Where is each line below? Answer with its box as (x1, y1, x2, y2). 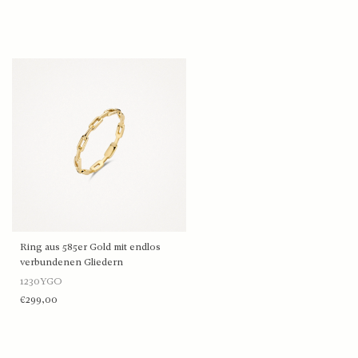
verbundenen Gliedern (20, 257, 123, 268)
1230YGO (20, 276, 62, 288)
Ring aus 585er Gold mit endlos (20, 241, 161, 253)
